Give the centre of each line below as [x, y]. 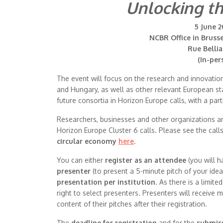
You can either [81, 160]
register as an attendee [147, 160]
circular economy [88, 141]
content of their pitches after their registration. [132, 204]
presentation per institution [106, 182]
